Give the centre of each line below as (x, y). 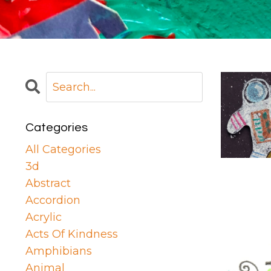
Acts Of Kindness (72, 234)
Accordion (53, 201)
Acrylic (44, 217)
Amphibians (59, 251)
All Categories (63, 150)
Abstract (48, 184)
